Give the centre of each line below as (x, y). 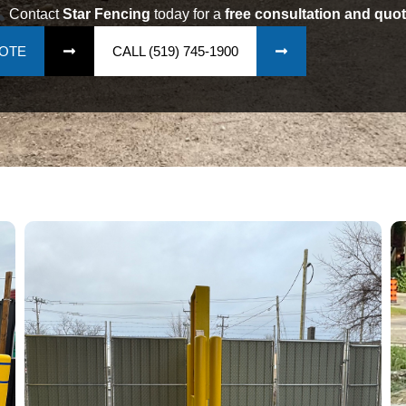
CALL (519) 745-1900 (175, 51)
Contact (34, 14)
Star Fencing (106, 14)
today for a (187, 14)
